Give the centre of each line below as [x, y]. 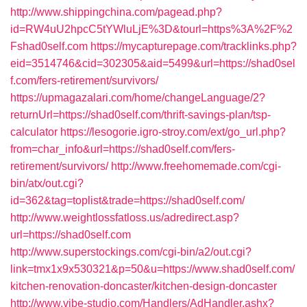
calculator [34, 132]
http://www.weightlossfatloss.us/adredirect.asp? [125, 218]
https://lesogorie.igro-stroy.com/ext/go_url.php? [173, 132]
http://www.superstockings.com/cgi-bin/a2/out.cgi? [131, 252]
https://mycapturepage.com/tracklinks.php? [194, 46]
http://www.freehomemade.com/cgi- [196, 166]
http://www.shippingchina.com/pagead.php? [116, 12]
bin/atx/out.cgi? [47, 183]
